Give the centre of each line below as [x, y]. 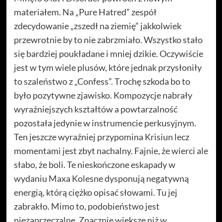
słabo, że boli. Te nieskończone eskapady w [94, 165]
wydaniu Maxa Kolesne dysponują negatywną [101, 179]
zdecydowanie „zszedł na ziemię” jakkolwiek [97, 26]
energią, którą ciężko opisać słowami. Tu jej [95, 193]
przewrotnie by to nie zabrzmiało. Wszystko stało [108, 40]
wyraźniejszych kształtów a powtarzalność [95, 109]
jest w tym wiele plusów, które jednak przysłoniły [108, 68]
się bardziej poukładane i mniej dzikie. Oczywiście [108, 54]
